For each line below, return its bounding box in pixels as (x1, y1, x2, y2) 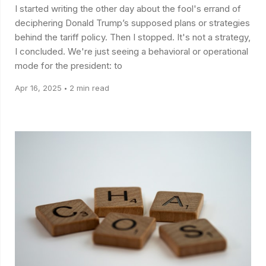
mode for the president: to (15, 60, 122, 72)
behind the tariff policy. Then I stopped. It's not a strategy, (15, 31, 177, 43)
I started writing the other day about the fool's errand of (15, 3, 241, 15)
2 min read (69, 83, 109, 93)
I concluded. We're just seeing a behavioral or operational (15, 46, 248, 58)
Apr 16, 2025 (15, 83, 62, 93)
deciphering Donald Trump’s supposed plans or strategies (15, 17, 250, 29)
